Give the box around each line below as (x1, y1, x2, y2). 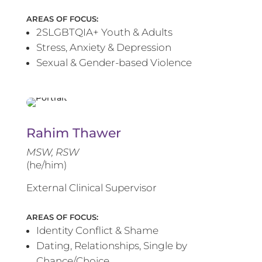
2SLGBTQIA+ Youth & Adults (36, 26, 173, 39)
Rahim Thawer (26, 125, 121, 142)
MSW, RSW (26, 146, 79, 158)
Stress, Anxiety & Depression (36, 42, 171, 54)
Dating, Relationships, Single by (36, 240, 187, 252)
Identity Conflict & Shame (36, 225, 158, 237)
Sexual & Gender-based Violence (36, 57, 192, 69)
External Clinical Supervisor (26, 182, 157, 194)
